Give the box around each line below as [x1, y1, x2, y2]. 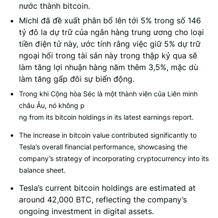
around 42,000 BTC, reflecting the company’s [19, 195, 187, 204]
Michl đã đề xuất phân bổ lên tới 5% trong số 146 [19, 16, 201, 25]
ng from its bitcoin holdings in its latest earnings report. [19, 113, 194, 121]
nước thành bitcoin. [19, 1, 90, 11]
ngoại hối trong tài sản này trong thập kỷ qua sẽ [19, 51, 197, 60]
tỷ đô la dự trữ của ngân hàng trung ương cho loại [19, 27, 204, 37]
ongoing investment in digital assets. [19, 206, 154, 216]
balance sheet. [19, 166, 66, 174]
